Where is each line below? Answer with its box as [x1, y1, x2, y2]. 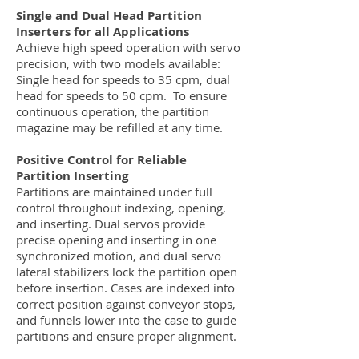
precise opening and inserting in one [16, 232, 216, 248]
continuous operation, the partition [16, 104, 209, 119]
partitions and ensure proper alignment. [16, 329, 236, 344]
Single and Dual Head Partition [16, 7, 202, 24]
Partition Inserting [16, 167, 128, 184]
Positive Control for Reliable [16, 151, 187, 168]
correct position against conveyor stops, [16, 296, 236, 312]
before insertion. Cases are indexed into [16, 280, 235, 296]
